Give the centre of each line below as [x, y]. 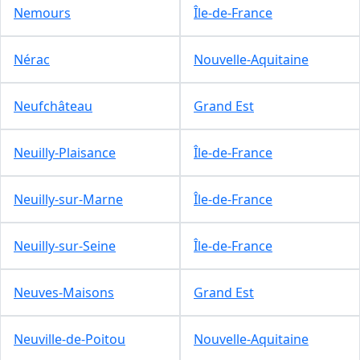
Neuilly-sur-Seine [65, 245]
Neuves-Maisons [64, 292]
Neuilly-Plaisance [65, 152]
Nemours [42, 12]
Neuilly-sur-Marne [68, 199]
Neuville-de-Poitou [70, 339]
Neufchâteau [53, 106]
